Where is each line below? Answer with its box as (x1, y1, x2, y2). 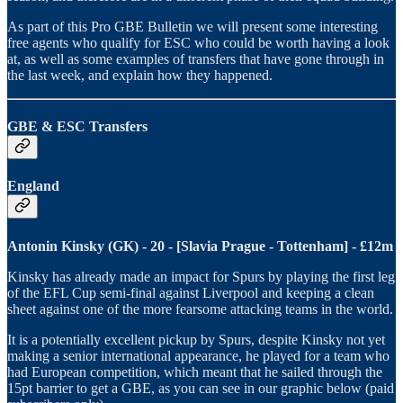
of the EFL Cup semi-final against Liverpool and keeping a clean (7, 284, 374, 300)
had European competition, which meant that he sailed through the (7, 363, 382, 380)
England (7, 178, 59, 194)
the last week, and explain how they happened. (7, 67, 273, 83)
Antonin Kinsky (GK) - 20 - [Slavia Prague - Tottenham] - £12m (7, 237, 393, 254)
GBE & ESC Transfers (7, 119, 148, 135)
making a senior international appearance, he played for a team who (7, 347, 390, 363)
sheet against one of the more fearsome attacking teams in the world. (7, 300, 393, 317)
